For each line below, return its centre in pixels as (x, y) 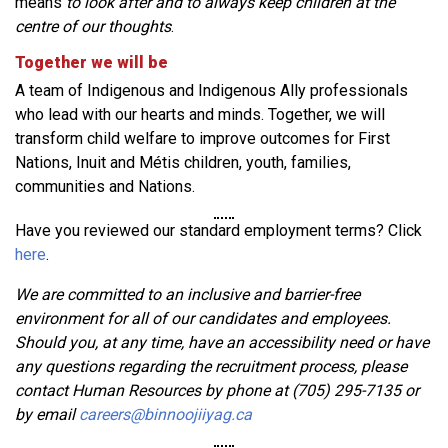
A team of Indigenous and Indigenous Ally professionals (211, 90)
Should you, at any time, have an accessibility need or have (222, 342)
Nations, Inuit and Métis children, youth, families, (183, 162)
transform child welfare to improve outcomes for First (202, 138)
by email (47, 414)
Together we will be (91, 62)
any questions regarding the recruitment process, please (211, 366)
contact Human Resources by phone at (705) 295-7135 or (217, 390)
